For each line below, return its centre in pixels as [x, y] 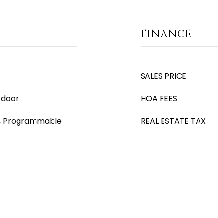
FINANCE [166, 34]
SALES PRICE [163, 76]
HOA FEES [159, 99]
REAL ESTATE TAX [173, 121]
